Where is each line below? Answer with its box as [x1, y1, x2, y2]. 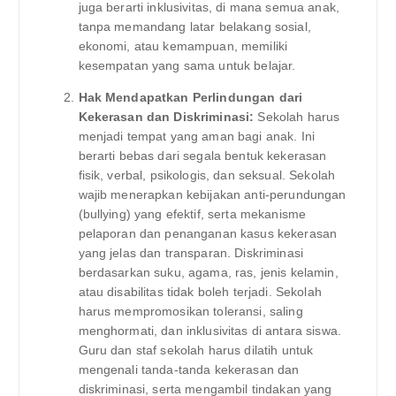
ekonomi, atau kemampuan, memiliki [78, 38, 288, 53]
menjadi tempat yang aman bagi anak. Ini [78, 128, 315, 143]
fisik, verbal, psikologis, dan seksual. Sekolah [78, 167, 336, 182]
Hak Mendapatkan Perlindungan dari [78, 89, 303, 104]
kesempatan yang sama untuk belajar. [78, 57, 296, 72]
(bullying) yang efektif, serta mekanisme [78, 206, 307, 221]
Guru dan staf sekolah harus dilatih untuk [78, 342, 314, 357]
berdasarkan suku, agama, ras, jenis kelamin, [78, 264, 339, 279]
